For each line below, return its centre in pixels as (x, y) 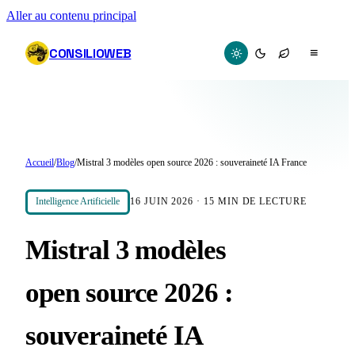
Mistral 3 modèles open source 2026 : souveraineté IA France (192, 163)
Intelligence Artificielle (78, 202)
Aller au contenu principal (71, 16)
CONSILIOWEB (90, 53)
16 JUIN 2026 (162, 202)
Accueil (40, 163)
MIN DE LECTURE (260, 202)
